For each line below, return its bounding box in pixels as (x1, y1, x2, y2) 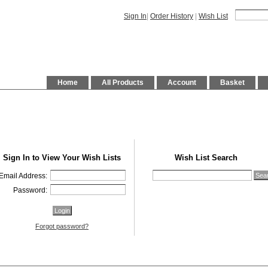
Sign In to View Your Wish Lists (3, 153, 121, 163)
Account (167, 78, 196, 87)
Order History (150, 12, 193, 20)
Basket (220, 78, 245, 87)
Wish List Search (175, 153, 237, 163)
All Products (102, 78, 144, 87)
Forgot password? (35, 223, 89, 230)
